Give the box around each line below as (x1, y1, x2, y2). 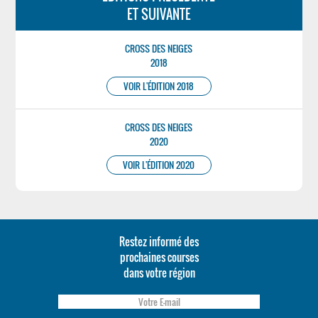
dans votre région (123, 265, 195, 280)
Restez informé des (119, 234, 199, 249)
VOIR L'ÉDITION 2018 (124, 79, 194, 93)
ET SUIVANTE (126, 5, 191, 23)
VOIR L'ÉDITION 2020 (123, 158, 195, 172)
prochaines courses (119, 249, 199, 265)
